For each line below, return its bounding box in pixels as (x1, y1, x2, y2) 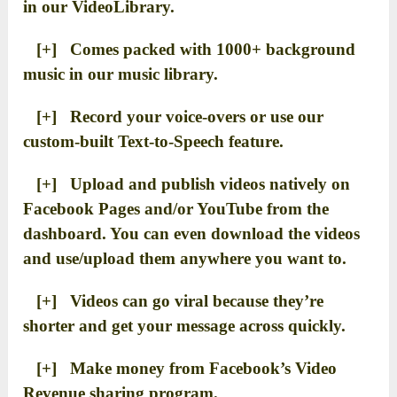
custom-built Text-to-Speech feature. (23, 131, 284, 151)
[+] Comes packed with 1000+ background (23, 39, 356, 58)
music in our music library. (23, 64, 219, 83)
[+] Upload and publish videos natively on (23, 174, 351, 193)
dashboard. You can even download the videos (23, 223, 361, 243)
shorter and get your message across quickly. (23, 315, 346, 335)
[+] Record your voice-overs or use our (23, 106, 324, 126)
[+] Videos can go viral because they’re (23, 291, 324, 310)
